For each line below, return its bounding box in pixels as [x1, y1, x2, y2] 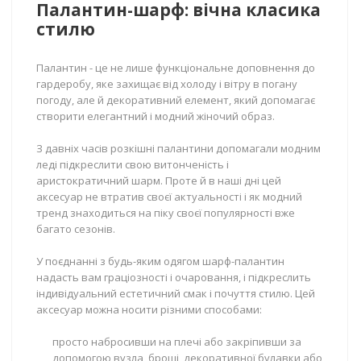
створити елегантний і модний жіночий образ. [36, 109, 275, 123]
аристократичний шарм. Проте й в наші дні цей [36, 173, 281, 188]
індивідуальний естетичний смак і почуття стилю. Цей [36, 286, 315, 301]
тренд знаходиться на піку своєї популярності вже [36, 205, 295, 220]
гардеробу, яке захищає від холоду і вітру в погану [36, 77, 297, 91]
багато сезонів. [36, 222, 115, 236]
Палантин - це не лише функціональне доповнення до [36, 60, 315, 75]
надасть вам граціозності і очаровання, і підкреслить [36, 270, 311, 284]
